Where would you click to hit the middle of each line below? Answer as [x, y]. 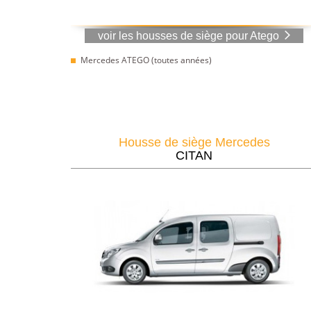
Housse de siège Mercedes [194, 142]
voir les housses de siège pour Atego [188, 35]
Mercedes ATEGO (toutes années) [146, 60]
